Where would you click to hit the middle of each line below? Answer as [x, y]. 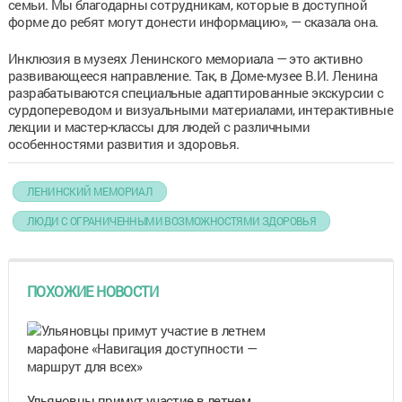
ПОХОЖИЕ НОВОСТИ [92, 291]
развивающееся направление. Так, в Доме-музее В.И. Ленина [192, 75]
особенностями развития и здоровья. [123, 143]
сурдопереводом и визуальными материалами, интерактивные [200, 109]
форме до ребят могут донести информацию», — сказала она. [193, 21]
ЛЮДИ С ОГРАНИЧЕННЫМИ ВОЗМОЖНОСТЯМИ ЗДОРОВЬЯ [171, 220]
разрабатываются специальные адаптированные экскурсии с [196, 92]
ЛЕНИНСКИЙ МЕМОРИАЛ [90, 191]
